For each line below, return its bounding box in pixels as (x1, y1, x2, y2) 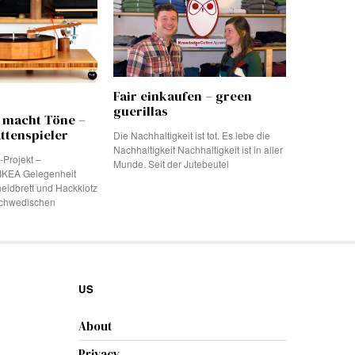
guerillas (113, 101, 168, 120)
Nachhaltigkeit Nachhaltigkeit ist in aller (113, 142, 283, 156)
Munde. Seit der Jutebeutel (113, 156, 229, 170)
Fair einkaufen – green (113, 86, 252, 105)
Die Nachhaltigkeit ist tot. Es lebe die (113, 128, 270, 142)
